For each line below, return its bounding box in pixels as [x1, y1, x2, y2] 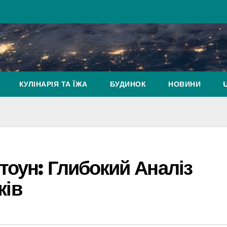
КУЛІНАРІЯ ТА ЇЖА [19, 80, 88, 89]
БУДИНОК [109, 80, 146, 89]
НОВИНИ [168, 80, 201, 89]
